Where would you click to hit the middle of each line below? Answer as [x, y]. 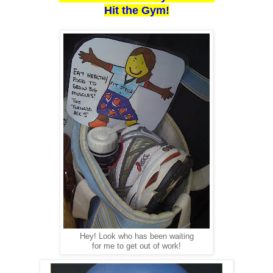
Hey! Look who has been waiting [136, 236]
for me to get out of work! [136, 246]
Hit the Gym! [136, 10]
